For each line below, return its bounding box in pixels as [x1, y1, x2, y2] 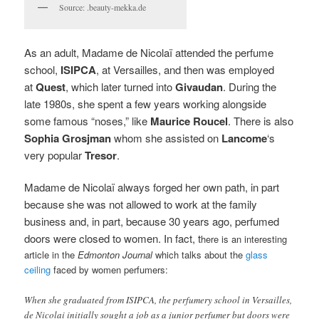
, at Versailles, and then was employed [96, 62, 275, 78]
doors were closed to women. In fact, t [24, 231, 202, 246]
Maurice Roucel [150, 113, 229, 130]
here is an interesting [201, 232, 288, 246]
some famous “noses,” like [24, 113, 151, 129]
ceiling [24, 263, 51, 277]
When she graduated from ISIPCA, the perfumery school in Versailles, [24, 293, 293, 306]
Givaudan [175, 79, 224, 95]
